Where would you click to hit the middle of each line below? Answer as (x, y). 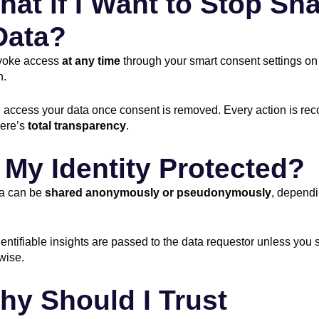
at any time (91, 61)
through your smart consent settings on (219, 61)
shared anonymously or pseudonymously (158, 192)
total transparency (77, 126)
